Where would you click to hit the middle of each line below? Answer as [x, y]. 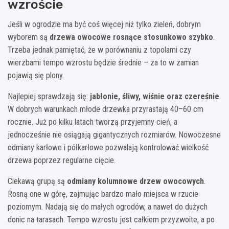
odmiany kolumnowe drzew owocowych [135, 181]
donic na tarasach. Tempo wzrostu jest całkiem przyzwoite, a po [111, 220]
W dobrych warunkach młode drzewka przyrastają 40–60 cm [106, 109]
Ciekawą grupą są [37, 181]
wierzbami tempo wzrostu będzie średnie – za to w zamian [103, 63]
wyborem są [29, 37]
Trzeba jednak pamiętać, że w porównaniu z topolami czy [99, 50]
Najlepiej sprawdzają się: [49, 97]
